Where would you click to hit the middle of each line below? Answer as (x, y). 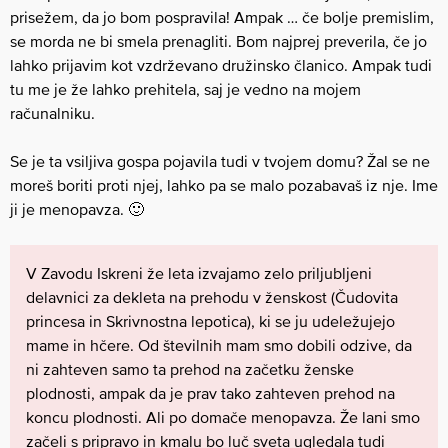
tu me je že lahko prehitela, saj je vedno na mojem (185, 89)
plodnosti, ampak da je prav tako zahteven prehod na (210, 393)
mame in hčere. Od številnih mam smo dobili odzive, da (219, 345)
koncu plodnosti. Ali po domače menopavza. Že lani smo (223, 417)
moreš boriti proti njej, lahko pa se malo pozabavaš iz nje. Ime (224, 185)
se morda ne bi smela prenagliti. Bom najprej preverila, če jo (218, 41)
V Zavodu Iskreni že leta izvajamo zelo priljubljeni (199, 273)
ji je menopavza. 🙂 (77, 209)
